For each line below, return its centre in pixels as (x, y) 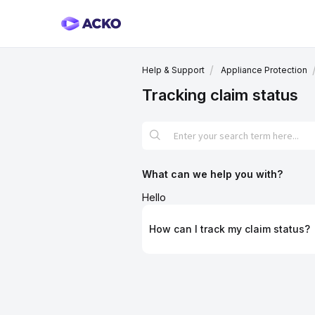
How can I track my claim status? (230, 229)
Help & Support (173, 70)
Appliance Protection (264, 70)
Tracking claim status (220, 95)
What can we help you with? (212, 174)
